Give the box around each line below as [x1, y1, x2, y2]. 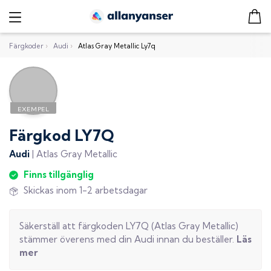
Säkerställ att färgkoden [19, 220, 126, 232]
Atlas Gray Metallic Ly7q [78, 41, 156, 50]
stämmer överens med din [19, 233, 134, 245]
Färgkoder [9, 41, 44, 50]
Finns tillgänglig [24, 168, 94, 180]
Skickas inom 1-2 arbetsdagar [24, 184, 148, 197]
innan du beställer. [154, 233, 237, 245]
